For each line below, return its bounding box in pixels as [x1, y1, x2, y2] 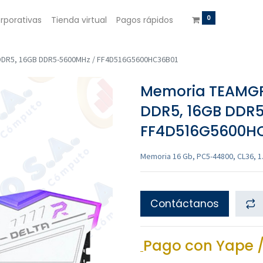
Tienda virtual [50, 14, 107, 26]
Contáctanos [150, 197, 219, 211]
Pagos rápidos [116, 14, 173, 26]
